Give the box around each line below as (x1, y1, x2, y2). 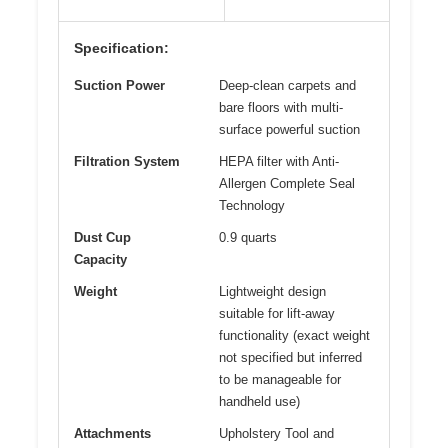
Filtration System (74, 154, 180, 170)
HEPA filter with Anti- (219, 154, 339, 170)
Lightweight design (219, 284, 326, 300)
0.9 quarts (219, 230, 277, 246)
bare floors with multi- (219, 100, 343, 116)
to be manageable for (219, 372, 341, 388)
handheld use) (219, 394, 300, 410)
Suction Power (74, 78, 165, 94)
